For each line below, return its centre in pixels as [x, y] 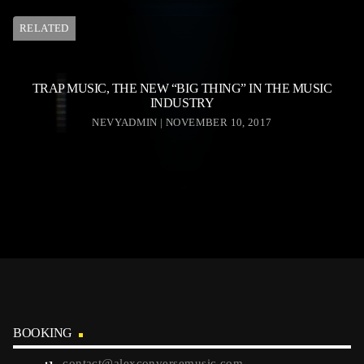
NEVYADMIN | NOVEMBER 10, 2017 [182, 123]
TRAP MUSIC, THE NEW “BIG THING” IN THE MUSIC [182, 89]
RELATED [44, 28]
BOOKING [43, 332]
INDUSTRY [182, 103]
